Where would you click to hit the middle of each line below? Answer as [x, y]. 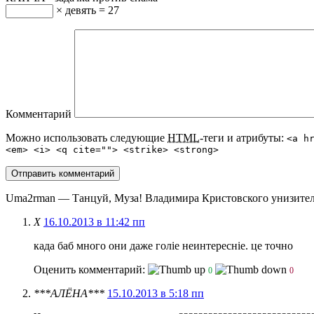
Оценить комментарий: [91, 270]
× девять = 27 [86, 11]
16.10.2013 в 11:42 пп [94, 222]
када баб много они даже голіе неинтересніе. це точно [163, 246]
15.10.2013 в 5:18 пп [156, 294]
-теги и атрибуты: [243, 138]
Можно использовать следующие [87, 138]
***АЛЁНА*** [70, 294]
